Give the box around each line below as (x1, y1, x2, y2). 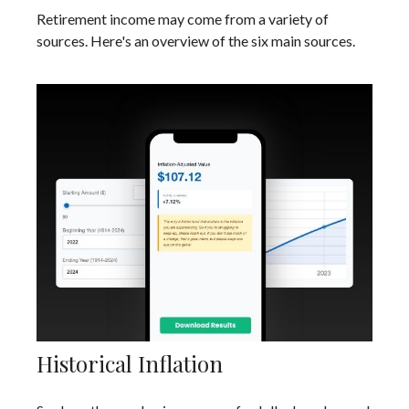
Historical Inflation (37, 348, 223, 378)
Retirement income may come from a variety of (37, 9, 329, 27)
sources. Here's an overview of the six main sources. (37, 31, 355, 49)
